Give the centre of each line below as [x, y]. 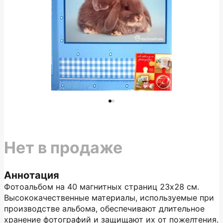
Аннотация [32, 175]
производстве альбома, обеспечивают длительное [104, 209]
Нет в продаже [63, 148]
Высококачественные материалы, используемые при [109, 198]
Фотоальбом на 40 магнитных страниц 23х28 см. [102, 187]
